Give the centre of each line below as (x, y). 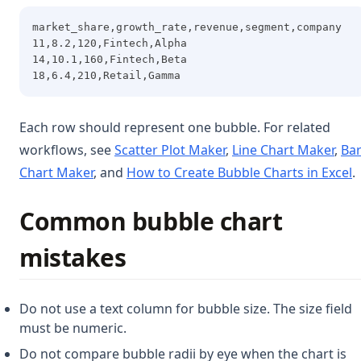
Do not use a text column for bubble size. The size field (186, 308)
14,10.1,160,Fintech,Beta (110, 59)
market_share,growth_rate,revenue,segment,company (187, 27)
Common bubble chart (151, 221)
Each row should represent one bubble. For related (175, 127)
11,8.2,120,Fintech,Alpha (110, 43)
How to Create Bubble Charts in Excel (239, 172)
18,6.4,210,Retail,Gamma (106, 75)
